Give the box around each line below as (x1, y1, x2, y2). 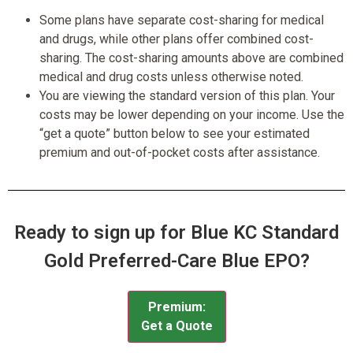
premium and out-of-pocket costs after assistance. (39, 144, 320, 160)
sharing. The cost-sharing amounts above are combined (39, 50, 344, 65)
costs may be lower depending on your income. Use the (39, 106, 344, 122)
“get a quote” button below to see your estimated (39, 125, 310, 141)
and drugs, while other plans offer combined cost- (39, 31, 314, 46)
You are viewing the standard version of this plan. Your (39, 87, 335, 103)
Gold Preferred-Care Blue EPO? (43, 249, 310, 272)
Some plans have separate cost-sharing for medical (39, 12, 324, 28)
